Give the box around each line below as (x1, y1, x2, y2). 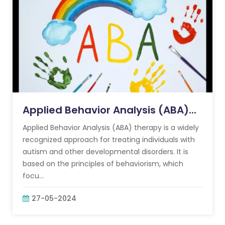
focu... (23, 171, 44, 181)
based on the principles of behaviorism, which (23, 159, 183, 169)
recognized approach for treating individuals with (23, 135, 195, 145)
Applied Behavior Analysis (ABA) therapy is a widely (23, 123, 199, 133)
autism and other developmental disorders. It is (23, 147, 188, 157)
